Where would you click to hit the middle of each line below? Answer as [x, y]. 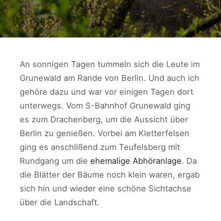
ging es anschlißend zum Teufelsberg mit [100, 147]
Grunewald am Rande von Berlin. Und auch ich [110, 78]
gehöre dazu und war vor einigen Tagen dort [107, 92]
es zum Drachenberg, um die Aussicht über [104, 119]
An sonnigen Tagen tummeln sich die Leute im [110, 64]
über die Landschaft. [60, 202]
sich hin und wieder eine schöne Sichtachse [106, 188]
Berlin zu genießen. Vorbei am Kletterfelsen [105, 133]
